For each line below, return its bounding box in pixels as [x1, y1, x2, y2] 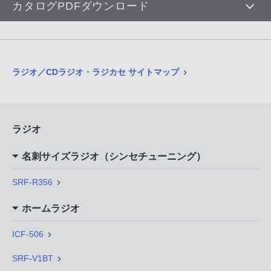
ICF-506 [12, 229, 44, 240]
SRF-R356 [12, 177, 53, 188]
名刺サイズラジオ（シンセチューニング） [21, 151, 206, 162]
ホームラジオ [21, 203, 80, 214]
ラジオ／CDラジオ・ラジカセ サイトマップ [12, 67, 179, 77]
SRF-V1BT [12, 253, 53, 264]
